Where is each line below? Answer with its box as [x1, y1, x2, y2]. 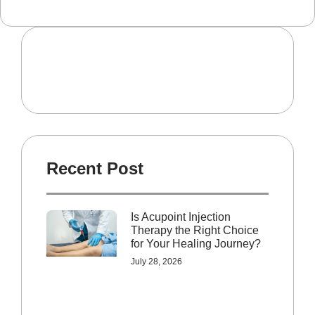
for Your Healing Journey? [131, 237, 261, 250]
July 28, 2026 [131, 256, 182, 266]
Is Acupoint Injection [131, 210, 231, 223]
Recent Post [46, 158, 143, 178]
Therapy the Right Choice [131, 224, 259, 236]
